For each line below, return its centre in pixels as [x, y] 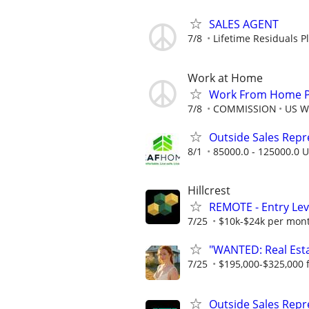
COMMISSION [245, 108]
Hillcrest [209, 190]
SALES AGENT [244, 24]
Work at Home [225, 78]
